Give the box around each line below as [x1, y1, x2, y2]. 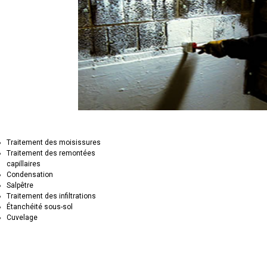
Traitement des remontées [7, 148, 96, 157]
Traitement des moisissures [7, 138, 101, 147]
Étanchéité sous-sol [7, 202, 73, 211]
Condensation [7, 170, 54, 179]
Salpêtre [7, 181, 34, 190]
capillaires [7, 159, 41, 168]
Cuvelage [7, 213, 38, 222]
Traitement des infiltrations [7, 191, 97, 200]
